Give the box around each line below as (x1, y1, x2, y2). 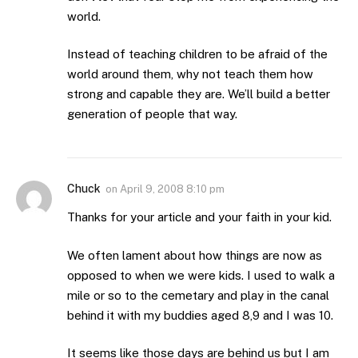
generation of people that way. (67, 107, 237, 121)
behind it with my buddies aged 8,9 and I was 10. (67, 308, 333, 322)
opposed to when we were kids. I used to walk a (67, 268, 335, 282)
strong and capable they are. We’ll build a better (67, 87, 330, 101)
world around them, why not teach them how (67, 67, 313, 82)
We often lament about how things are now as (67, 248, 322, 262)
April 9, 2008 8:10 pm (120, 183, 225, 196)
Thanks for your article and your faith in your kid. (67, 210, 332, 225)
